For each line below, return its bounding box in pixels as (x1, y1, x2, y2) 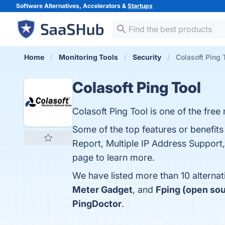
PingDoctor (72, 198, 122, 209)
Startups (128, 2, 153, 10)
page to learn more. (72, 152, 155, 163)
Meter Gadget (72, 184, 133, 195)
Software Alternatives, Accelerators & (16, 2, 128, 10)
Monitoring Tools (59, 53, 118, 61)
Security (133, 53, 161, 61)
